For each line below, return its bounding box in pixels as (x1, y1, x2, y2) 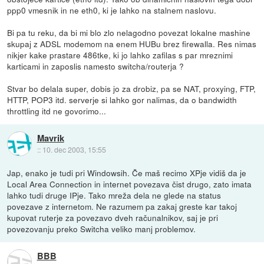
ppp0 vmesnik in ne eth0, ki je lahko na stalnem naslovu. (7, 4, 217, 16)
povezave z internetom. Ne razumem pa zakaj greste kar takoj (7, 200, 237, 213)
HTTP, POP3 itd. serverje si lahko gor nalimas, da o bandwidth (7, 94, 237, 106)
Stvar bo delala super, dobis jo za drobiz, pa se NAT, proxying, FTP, (7, 82, 256, 95)
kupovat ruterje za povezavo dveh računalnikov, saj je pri (7, 212, 219, 224)
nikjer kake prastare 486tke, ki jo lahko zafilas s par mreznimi (7, 49, 233, 61)
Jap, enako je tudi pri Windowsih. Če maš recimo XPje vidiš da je (7, 167, 247, 179)
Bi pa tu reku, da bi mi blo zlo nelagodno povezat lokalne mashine (7, 27, 251, 39)
